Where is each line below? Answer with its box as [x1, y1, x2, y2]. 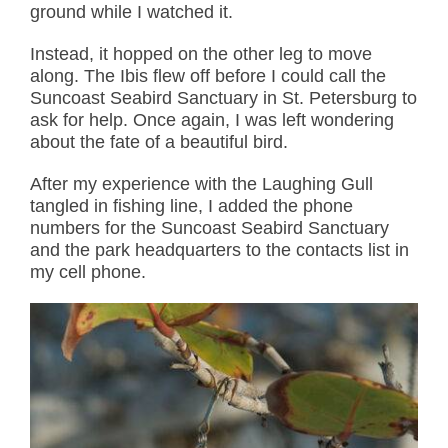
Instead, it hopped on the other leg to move [30, 44, 372, 65]
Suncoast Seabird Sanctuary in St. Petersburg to [30, 88, 417, 109]
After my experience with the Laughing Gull [30, 174, 373, 195]
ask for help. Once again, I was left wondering [30, 110, 394, 131]
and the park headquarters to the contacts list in [30, 240, 409, 261]
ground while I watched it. [30, 2, 233, 23]
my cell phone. [30, 262, 146, 283]
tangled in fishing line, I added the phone [30, 196, 353, 217]
